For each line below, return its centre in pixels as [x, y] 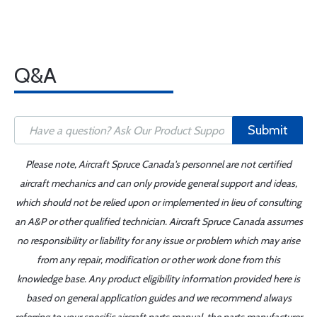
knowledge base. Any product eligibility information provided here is [158, 279]
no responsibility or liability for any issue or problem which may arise [158, 241]
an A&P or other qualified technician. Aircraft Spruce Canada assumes [158, 221]
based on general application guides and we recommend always [158, 298]
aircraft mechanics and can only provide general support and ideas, [158, 183]
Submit [267, 130]
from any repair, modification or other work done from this [158, 260]
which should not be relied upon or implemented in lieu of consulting [158, 202]
